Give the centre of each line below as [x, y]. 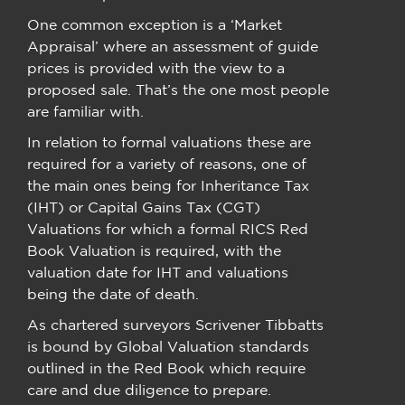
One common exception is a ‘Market [155, 25]
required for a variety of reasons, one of [167, 164]
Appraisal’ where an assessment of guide [173, 47]
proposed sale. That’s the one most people [178, 90]
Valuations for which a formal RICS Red [168, 229]
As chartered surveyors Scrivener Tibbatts [175, 325]
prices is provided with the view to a [156, 68]
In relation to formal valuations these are [169, 142]
